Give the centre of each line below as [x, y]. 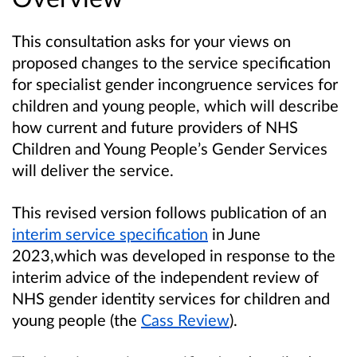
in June [234, 233]
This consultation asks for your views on [151, 40]
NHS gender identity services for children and [171, 298]
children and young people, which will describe [175, 105]
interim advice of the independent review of [165, 276]
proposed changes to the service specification [171, 62]
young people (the [76, 319]
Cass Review [185, 319]
